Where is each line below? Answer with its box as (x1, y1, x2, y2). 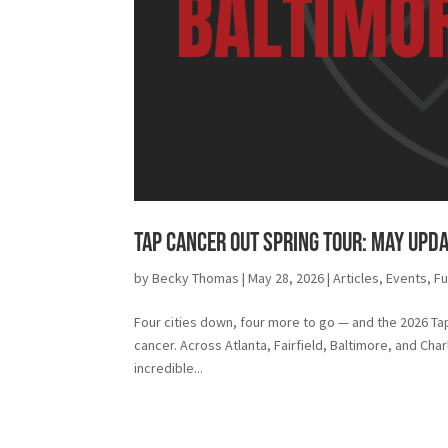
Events (386, 269, 428, 287)
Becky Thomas (152, 269, 240, 287)
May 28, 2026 (248, 269, 325, 287)
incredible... (134, 359, 204, 377)
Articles (333, 269, 380, 287)
